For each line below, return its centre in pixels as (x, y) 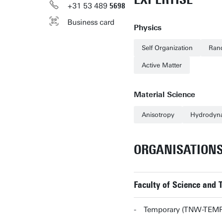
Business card (91, 22)
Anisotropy (158, 115)
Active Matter (162, 65)
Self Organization (167, 48)
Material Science (165, 95)
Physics (148, 28)
